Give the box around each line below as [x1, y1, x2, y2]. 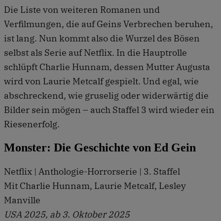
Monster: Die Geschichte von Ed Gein [4, 141, 196, 154]
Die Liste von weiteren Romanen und [4, 3, 160, 15]
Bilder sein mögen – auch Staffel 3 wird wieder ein [4, 104, 215, 115]
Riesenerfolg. [4, 118, 60, 130]
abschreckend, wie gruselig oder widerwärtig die [4, 89, 209, 101]
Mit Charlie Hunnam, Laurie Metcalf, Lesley [4, 180, 186, 191]
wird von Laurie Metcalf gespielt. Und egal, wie [4, 75, 199, 87]
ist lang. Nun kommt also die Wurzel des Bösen [4, 32, 200, 44]
